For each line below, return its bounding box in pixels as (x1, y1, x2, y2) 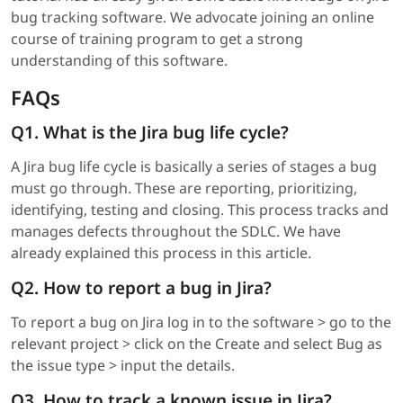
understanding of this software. (11, 49, 228, 70)
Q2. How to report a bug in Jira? (11, 275, 272, 300)
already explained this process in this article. (11, 242, 311, 263)
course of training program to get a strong (11, 28, 303, 49)
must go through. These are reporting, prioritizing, (11, 177, 357, 198)
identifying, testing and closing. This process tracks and (11, 199, 389, 219)
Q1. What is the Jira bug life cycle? (11, 120, 289, 144)
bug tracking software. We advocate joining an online (11, 6, 374, 27)
